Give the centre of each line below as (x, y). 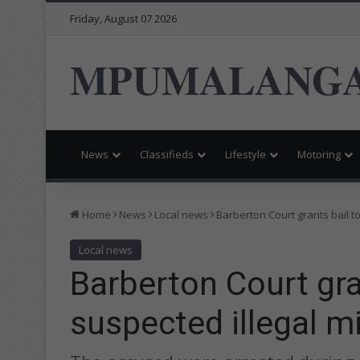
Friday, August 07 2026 (123, 18)
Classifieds (167, 154)
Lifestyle (245, 154)
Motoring (319, 154)
